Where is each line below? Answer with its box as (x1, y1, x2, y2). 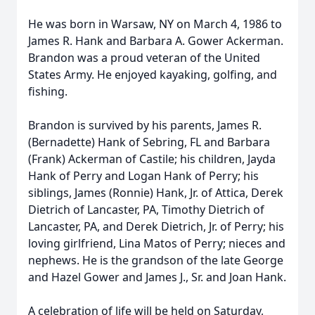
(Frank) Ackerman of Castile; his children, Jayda (28, 151, 276, 167)
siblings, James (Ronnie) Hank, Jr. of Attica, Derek (28, 185, 283, 200)
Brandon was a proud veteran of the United (28, 50, 260, 65)
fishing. (28, 84, 67, 99)
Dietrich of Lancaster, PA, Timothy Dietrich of (28, 202, 264, 217)
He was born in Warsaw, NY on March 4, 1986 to (28, 16, 282, 32)
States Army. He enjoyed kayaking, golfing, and (28, 67, 277, 82)
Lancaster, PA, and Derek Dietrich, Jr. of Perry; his (28, 219, 284, 234)
